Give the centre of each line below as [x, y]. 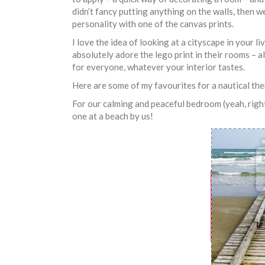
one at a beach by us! [113, 116]
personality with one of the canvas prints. [153, 23]
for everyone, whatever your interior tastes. [159, 67]
